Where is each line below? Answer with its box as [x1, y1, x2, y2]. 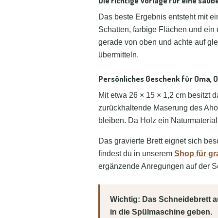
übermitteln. [98, 51, 139, 59]
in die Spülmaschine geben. [110, 208, 212, 216]
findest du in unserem [98, 149, 174, 158]
